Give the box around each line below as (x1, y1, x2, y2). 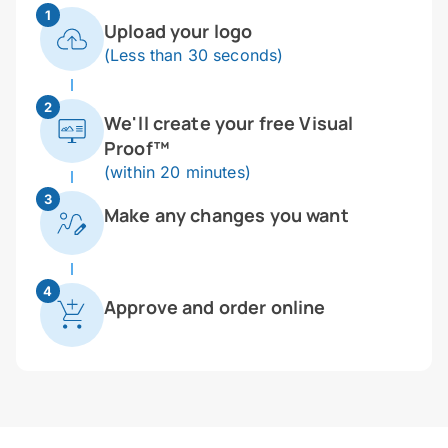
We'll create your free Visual (104, 111, 354, 136)
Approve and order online (104, 295, 326, 320)
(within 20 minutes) (104, 162, 251, 183)
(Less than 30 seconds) (104, 45, 284, 66)
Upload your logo (104, 19, 253, 44)
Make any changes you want (104, 203, 349, 228)
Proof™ (104, 136, 170, 161)
